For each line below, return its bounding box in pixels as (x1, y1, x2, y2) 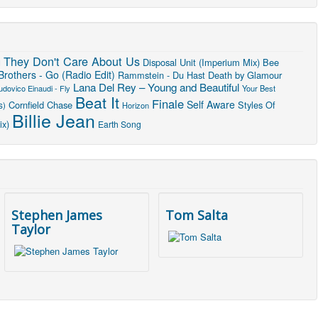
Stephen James (11, 206, 103, 224)
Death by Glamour (208, 67, 282, 82)
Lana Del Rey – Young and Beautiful (73, 78, 239, 94)
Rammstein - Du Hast (118, 67, 205, 82)
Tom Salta (165, 206, 229, 224)
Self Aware (187, 97, 235, 111)
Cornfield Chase (9, 97, 72, 111)
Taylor (11, 220, 51, 238)
